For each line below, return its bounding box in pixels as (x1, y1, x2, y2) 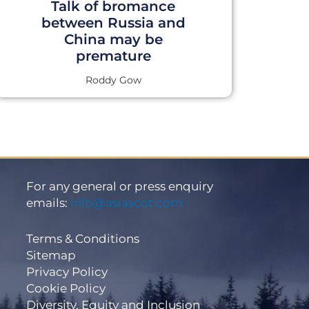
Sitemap (26, 248, 76, 262)
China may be (63, 30, 163, 48)
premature (75, 47, 151, 64)
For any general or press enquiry (26, 179, 213, 193)
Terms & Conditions (26, 231, 139, 246)
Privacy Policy (26, 264, 108, 279)
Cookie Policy (26, 281, 106, 295)
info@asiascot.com (70, 195, 183, 210)
